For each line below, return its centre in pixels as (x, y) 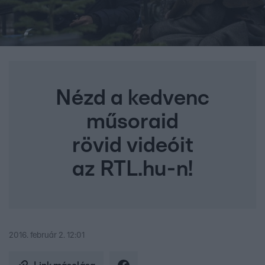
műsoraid (132, 122)
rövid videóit (132, 146)
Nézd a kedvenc (132, 98)
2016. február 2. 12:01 (47, 236)
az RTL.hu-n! (132, 169)
